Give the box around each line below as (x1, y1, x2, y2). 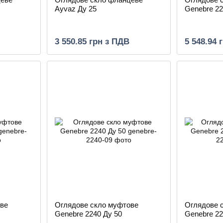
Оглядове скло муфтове (54, 201, 138, 209)
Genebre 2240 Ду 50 (54, 210, 122, 218)
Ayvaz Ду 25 (54, 4, 97, 13)
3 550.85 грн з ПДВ (54, 37, 129, 46)
